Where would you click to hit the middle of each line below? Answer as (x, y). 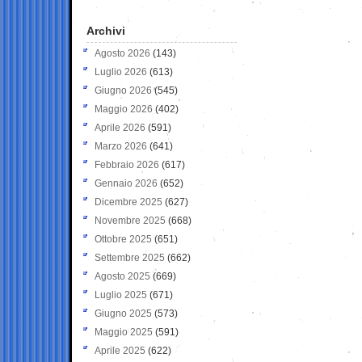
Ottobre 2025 (123, 239)
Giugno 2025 (123, 313)
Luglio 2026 (121, 72)
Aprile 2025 (120, 350)
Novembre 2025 (130, 220)
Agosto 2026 (122, 53)
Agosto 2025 (122, 276)
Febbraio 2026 (127, 164)
